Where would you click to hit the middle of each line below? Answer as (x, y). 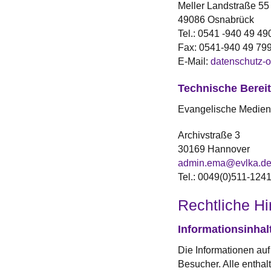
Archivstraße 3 (209, 135)
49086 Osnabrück (216, 20)
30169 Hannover (214, 149)
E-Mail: (194, 62)
